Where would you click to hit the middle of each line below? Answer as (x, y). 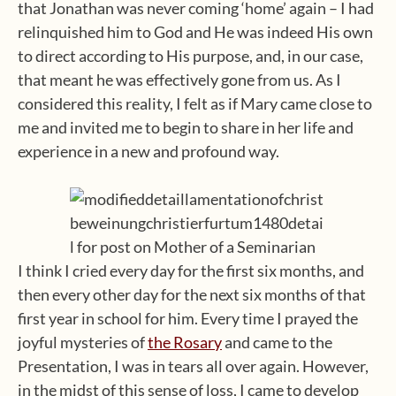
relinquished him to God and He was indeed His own (195, 32)
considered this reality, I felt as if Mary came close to (195, 103)
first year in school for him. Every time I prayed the (188, 318)
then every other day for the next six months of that (192, 294)
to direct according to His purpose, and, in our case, (190, 56)
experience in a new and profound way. (148, 151)
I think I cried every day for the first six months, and (191, 270)
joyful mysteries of (83, 342)
